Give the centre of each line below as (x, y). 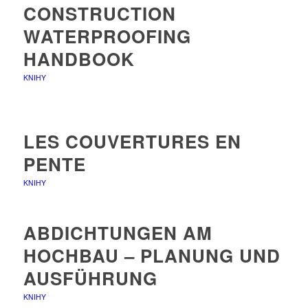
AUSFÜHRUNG (90, 278)
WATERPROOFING (107, 36)
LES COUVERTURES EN (132, 141)
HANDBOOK (79, 58)
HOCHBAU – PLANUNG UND (152, 255)
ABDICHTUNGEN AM (118, 232)
